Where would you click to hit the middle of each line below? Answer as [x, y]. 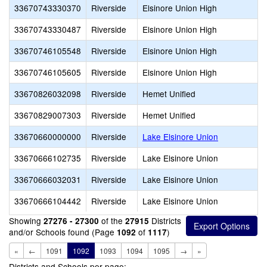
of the [112, 221]
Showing [26, 221]
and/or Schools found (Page [63, 232]
